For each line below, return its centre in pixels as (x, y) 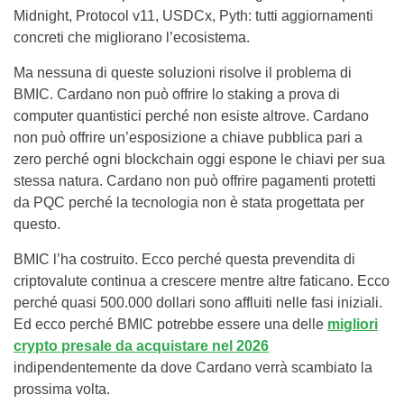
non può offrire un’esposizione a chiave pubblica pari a (188, 137)
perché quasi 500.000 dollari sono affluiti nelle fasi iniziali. (198, 302)
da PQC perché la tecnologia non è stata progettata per (189, 202)
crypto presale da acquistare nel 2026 (141, 345)
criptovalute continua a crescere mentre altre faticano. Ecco (202, 280)
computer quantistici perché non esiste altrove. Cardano (191, 115)
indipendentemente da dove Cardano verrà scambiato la (193, 367)
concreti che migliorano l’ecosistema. (132, 37)
